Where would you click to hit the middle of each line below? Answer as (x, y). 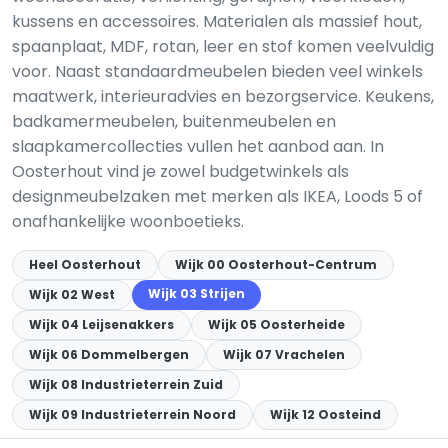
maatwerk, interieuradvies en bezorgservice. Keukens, (223, 96)
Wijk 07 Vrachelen (284, 354)
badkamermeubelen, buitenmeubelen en (174, 121)
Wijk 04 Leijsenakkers (101, 324)
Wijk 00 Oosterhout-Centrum (276, 264)
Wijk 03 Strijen (196, 293)
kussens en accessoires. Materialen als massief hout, (217, 21)
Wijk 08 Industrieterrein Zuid (126, 384)
